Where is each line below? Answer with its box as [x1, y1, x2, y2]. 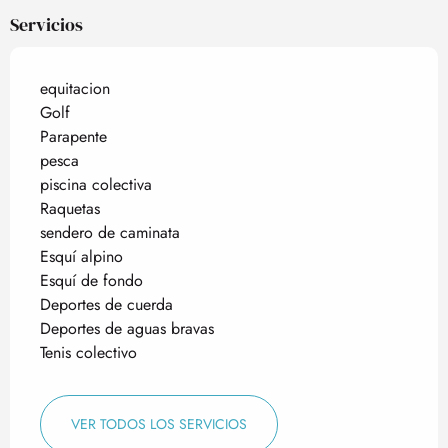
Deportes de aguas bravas [40, 317, 214, 340]
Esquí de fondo [40, 269, 143, 292]
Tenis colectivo [40, 341, 137, 364]
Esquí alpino [40, 245, 123, 268]
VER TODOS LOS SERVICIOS [71, 414, 247, 434]
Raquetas [40, 197, 100, 220]
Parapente [40, 125, 107, 148]
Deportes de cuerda [40, 293, 173, 316]
